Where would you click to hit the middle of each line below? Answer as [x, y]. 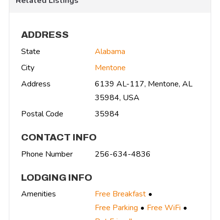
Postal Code [42, 114]
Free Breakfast [120, 194]
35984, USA [117, 97]
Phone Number [47, 154]
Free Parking [116, 208]
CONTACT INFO [59, 137]
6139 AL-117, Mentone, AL [144, 84]
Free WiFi [164, 208]
